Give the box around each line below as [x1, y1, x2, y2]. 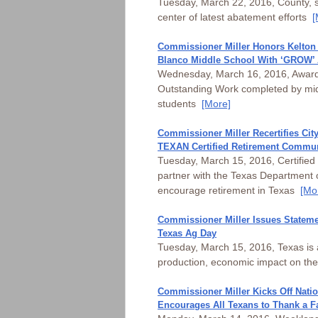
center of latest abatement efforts [158, 11, 312, 23]
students [158, 98, 202, 109]
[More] [202, 98, 231, 109]
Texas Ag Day [158, 228, 216, 238]
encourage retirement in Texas [158, 185, 300, 196]
